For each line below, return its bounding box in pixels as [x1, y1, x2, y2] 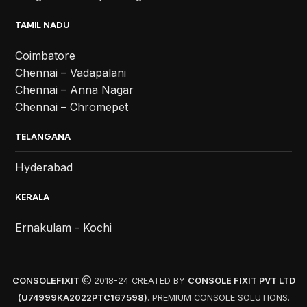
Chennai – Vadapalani [15, 65, 127, 79]
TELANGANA [15, 131, 71, 142]
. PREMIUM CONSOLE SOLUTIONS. [147, 292, 290, 303]
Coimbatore [15, 48, 76, 62]
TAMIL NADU [15, 19, 70, 30]
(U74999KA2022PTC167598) [17, 292, 147, 303]
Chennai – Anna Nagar [15, 82, 134, 97]
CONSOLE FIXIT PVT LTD [187, 275, 295, 286]
